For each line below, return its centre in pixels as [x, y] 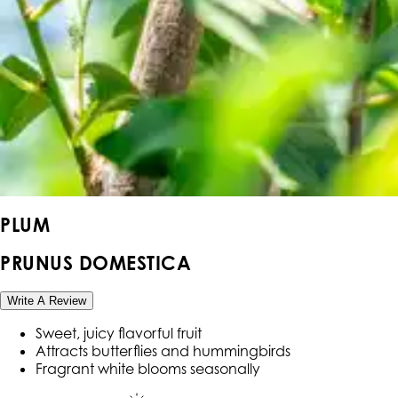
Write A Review [47, 300]
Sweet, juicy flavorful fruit [119, 333]
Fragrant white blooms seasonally [148, 368]
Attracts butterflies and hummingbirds [163, 350]
